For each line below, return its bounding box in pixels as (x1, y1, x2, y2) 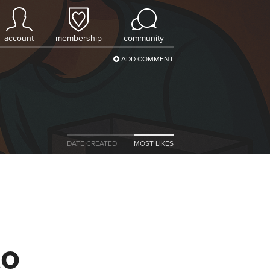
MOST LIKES (134, 138, 174, 149)
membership (55, 32, 102, 45)
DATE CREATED (67, 138, 117, 149)
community (124, 32, 164, 45)
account (4, 32, 34, 45)
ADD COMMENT (119, 54, 174, 64)
